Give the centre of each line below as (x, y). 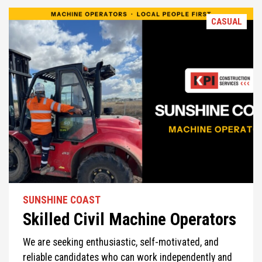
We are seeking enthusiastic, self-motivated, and (121, 242)
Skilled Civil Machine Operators (130, 220)
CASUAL (227, 22)
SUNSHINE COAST (62, 200)
